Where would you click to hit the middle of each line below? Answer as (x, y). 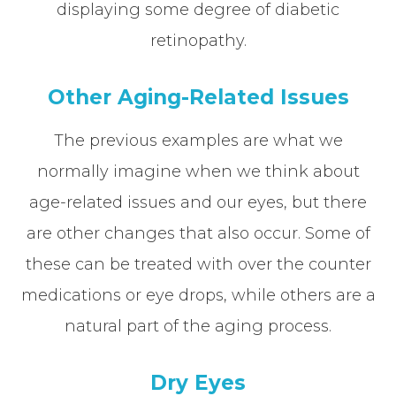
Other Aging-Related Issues (198, 97)
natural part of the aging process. (198, 326)
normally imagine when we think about (198, 171)
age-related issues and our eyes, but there (198, 202)
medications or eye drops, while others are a (198, 295)
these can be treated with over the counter (198, 264)
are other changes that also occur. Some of (198, 233)
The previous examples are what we (198, 140)
